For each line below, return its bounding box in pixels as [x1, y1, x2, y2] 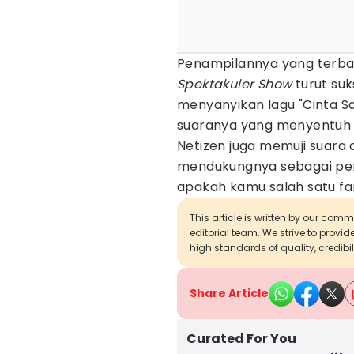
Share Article [190, 285, 269, 301]
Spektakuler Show [177, 75, 292, 93]
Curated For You [186, 330, 296, 348]
